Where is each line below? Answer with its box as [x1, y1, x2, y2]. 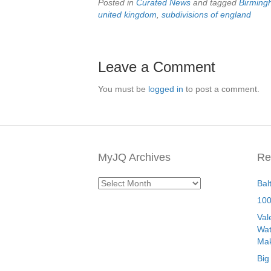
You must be [98, 84, 148, 94]
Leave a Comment [98, 59, 215, 75]
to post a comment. [183, 84, 260, 94]
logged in [148, 84, 183, 94]
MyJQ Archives [98, 151, 171, 163]
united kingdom [98, 10, 157, 19]
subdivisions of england [162, 10, 251, 19]
